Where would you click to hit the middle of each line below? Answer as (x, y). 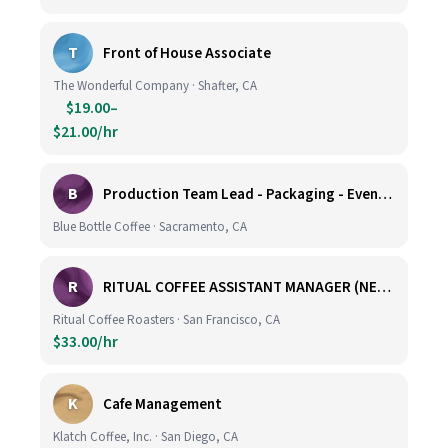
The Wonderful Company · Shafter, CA (155, 86)
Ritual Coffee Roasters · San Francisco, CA (166, 320)
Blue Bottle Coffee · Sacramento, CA (150, 227)
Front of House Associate (187, 53)
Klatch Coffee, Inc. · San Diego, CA (145, 437)
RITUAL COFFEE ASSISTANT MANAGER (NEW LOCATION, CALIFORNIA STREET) (384, 287)
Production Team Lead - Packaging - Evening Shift (385, 194)
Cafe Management (162, 404)
